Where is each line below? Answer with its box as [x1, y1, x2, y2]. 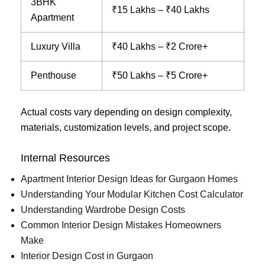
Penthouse [31, 70, 76, 80]
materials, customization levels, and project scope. [21, 122, 231, 132]
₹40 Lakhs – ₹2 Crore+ [112, 41, 208, 51]
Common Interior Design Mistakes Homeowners [21, 220, 221, 231]
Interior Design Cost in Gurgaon [21, 251, 153, 261]
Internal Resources [21, 152, 110, 164]
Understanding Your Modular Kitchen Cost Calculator [21, 189, 243, 200]
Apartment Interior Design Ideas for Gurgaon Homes [21, 174, 238, 185]
